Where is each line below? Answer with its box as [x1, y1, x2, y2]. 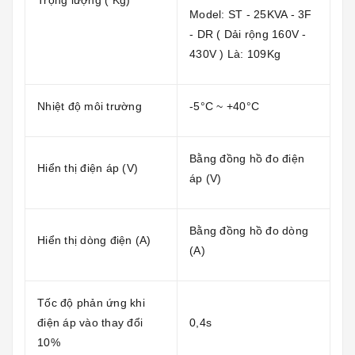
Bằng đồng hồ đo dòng [189, 223, 308, 237]
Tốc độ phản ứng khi [37, 296, 145, 309]
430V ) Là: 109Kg [189, 47, 281, 60]
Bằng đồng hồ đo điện [189, 151, 304, 165]
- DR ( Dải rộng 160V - [189, 27, 307, 40]
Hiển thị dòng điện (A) [37, 233, 151, 246]
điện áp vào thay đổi [37, 315, 143, 329]
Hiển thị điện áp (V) [37, 161, 138, 174]
